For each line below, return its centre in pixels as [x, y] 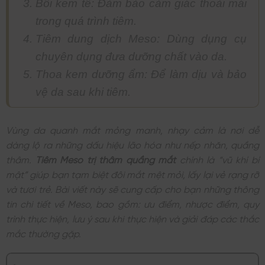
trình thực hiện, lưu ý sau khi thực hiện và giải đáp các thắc [132, 217]
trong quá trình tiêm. [86, 21]
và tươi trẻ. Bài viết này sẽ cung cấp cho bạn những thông [132, 188]
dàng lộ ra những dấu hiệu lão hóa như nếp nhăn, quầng [132, 143]
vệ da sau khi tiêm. [83, 92]
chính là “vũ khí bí [218, 158]
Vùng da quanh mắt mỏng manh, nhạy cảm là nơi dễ [132, 129]
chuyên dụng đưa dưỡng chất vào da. [131, 56]
